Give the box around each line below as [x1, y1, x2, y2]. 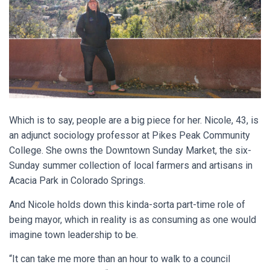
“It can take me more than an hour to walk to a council [9, 253, 230, 265]
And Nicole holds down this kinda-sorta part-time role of [9, 199, 245, 211]
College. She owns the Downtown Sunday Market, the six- [9, 145, 251, 157]
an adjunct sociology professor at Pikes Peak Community [9, 130, 250, 142]
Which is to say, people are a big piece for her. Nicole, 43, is [9, 115, 259, 127]
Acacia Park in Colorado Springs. [9, 175, 145, 187]
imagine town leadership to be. [9, 229, 138, 241]
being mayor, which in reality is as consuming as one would [9, 214, 256, 226]
